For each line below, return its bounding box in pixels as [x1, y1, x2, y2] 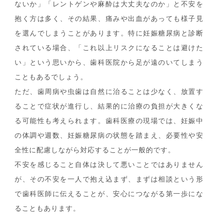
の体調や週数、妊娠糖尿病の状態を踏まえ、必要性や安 [15, 132, 203, 140]
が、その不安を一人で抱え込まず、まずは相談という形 [15, 176, 203, 183]
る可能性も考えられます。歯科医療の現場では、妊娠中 [15, 117, 203, 125]
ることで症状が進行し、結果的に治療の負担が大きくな [15, 103, 203, 110]
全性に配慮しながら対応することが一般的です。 [15, 146, 175, 154]
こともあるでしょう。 [15, 73, 88, 81]
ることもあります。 [15, 205, 80, 213]
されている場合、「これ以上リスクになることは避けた [15, 44, 203, 52]
